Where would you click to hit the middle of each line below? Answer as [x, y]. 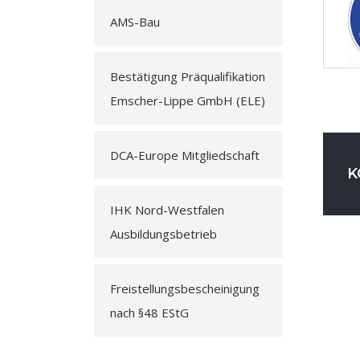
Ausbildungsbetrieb [164, 234]
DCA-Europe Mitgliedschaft [185, 155]
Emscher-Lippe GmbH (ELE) [188, 100]
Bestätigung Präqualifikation [188, 76]
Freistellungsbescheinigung [185, 288]
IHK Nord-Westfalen [167, 210]
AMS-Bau [135, 22]
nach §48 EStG [149, 313]
